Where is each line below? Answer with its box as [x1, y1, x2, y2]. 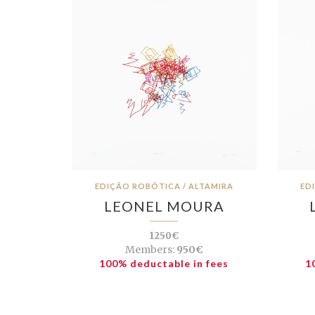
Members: [124, 243, 174, 257]
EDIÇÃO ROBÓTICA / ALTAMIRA [94, 181, 233, 191]
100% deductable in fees [99, 257, 229, 270]
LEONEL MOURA [103, 198, 224, 215]
